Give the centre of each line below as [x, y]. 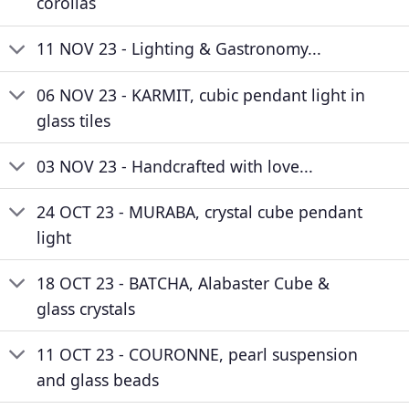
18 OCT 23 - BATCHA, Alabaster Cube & [184, 283]
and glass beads [98, 379]
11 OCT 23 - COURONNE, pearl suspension [198, 354]
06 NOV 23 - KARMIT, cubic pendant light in [201, 94]
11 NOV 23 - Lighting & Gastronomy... [179, 49]
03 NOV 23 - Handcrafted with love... [175, 166]
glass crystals [86, 308]
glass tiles [74, 120]
